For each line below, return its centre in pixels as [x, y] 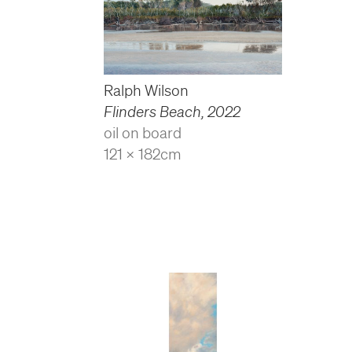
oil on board [143, 133]
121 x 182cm [143, 154]
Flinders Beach [152, 112]
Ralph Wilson [146, 91]
